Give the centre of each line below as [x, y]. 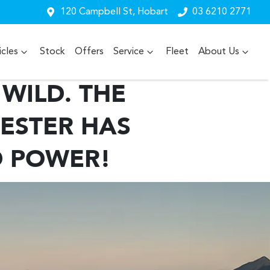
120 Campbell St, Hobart [114, 12]
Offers [89, 52]
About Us [219, 52]
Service [129, 52]
